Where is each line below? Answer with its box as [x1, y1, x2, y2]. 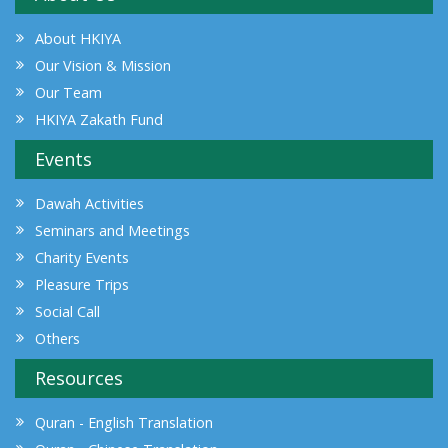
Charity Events [35, 247, 129, 267]
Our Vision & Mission [35, 55, 171, 75]
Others [35, 328, 80, 348]
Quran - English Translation [35, 412, 213, 432]
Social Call [35, 301, 100, 321]
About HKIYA [35, 28, 121, 48]
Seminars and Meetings [35, 220, 190, 240]
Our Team [35, 82, 102, 102]
